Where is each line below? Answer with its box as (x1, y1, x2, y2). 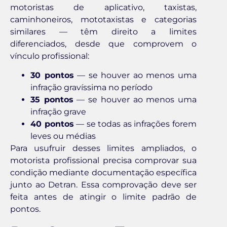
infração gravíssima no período (30, 83, 153, 93)
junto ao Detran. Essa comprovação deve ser (10, 180, 197, 190)
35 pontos (30, 95, 73, 105)
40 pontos (30, 119, 74, 129)
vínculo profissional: (10, 51, 89, 61)
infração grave (30, 107, 86, 117)
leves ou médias (30, 131, 96, 141)
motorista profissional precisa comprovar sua (10, 156, 197, 166)
